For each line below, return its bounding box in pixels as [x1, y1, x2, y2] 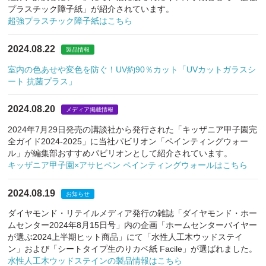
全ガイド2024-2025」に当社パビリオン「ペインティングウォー [8, 136, 249, 146]
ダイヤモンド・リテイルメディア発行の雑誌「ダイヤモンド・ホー [8, 208, 258, 218]
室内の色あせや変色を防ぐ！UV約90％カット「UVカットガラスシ [8, 64, 256, 74]
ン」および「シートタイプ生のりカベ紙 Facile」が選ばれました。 [8, 244, 258, 254]
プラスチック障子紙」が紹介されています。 [8, 4, 175, 14]
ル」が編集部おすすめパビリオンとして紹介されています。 [8, 148, 233, 158]
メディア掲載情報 [66, 106, 114, 113]
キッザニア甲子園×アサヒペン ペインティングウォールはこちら [8, 160, 248, 170]
